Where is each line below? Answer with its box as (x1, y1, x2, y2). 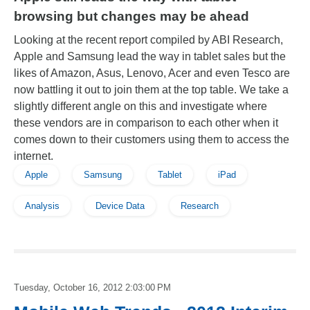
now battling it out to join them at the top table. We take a (14, 84, 289, 95)
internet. (14, 150, 53, 162)
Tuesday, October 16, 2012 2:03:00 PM (14, 282, 171, 293)
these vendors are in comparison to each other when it (14, 117, 278, 129)
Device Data (95, 201, 145, 211)
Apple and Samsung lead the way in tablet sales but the (14, 51, 286, 62)
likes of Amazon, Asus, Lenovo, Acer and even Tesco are (14, 67, 290, 79)
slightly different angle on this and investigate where (14, 100, 267, 112)
